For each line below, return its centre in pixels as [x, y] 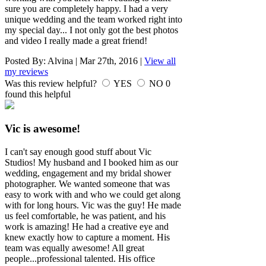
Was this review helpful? [52, 83]
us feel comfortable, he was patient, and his [85, 216]
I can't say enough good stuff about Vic [78, 152]
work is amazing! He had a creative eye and [87, 227]
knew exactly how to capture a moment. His [87, 237]
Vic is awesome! [42, 129]
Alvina [60, 61]
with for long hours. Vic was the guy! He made [93, 205]
